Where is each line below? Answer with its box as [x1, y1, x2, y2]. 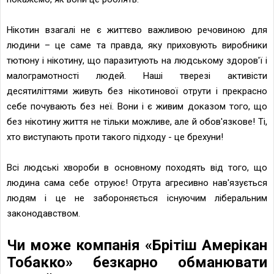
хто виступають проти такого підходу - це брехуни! [7, 131, 223, 143]
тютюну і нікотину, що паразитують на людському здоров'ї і [7, 54, 267, 66]
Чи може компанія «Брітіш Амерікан [7, 236, 267, 254]
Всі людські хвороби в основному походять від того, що [7, 161, 267, 173]
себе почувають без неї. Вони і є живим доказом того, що [7, 100, 267, 112]
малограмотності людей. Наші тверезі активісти [7, 70, 267, 81]
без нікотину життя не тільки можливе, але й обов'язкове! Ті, [7, 116, 267, 127]
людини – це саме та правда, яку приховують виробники [7, 39, 267, 51]
